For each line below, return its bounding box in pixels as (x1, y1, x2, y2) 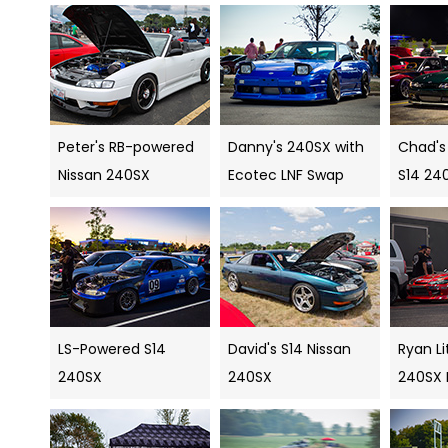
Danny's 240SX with (228, 137, 364, 158)
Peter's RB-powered (58, 137, 194, 158)
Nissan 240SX (58, 165, 150, 186)
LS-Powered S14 (58, 339, 166, 360)
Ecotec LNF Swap (228, 165, 344, 186)
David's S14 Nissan (228, 339, 351, 360)
